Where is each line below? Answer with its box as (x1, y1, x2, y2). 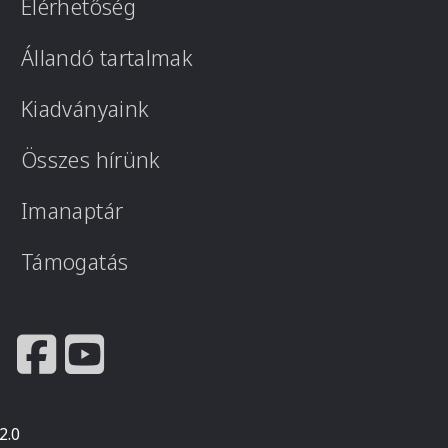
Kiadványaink (21, 93, 150, 124)
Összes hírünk (21, 144, 161, 175)
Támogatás (21, 246, 129, 277)
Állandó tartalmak (21, 42, 194, 73)
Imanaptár (21, 195, 124, 226)
